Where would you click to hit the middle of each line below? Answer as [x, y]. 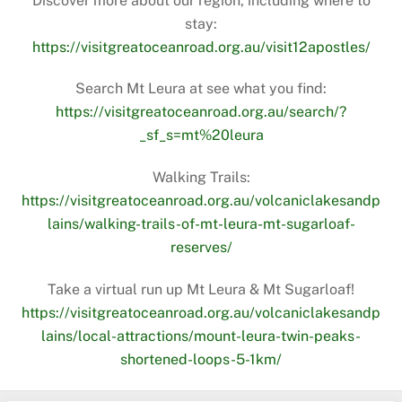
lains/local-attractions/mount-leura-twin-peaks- [201, 336]
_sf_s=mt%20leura [201, 135]
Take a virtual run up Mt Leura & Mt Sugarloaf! [201, 289]
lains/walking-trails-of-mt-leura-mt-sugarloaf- [201, 224]
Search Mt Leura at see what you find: [201, 89]
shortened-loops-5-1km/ [201, 359]
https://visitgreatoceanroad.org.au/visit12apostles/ [201, 47]
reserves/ [201, 248]
